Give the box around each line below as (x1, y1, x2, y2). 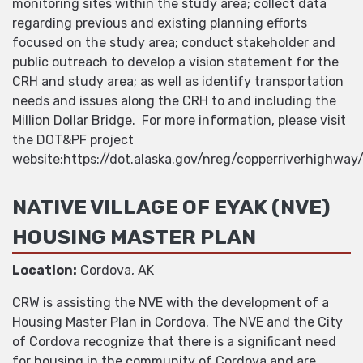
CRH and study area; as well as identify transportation (12, 74, 344, 90)
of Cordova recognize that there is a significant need (12, 333, 336, 349)
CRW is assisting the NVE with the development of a (12, 294, 329, 310)
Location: (12, 262, 77, 278)
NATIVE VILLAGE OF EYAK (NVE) (12, 194, 330, 220)
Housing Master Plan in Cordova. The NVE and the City (12, 314, 343, 330)
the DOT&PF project (12, 132, 134, 148)
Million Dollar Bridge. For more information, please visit (12, 113, 346, 129)
